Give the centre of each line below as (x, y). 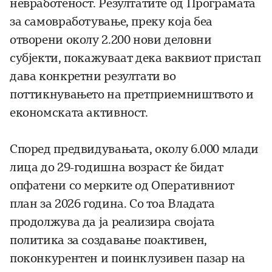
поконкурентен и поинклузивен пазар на (127, 259)
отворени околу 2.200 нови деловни (111, 40)
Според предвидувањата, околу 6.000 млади (134, 149)
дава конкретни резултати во (93, 76)
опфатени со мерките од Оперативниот (122, 186)
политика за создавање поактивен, (108, 240)
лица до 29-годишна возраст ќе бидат (117, 168)
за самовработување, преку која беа (111, 22)
